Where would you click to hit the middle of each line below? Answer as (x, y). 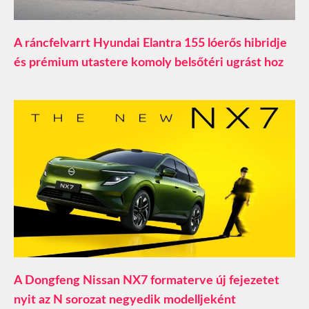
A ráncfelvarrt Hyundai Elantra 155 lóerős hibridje (150, 44)
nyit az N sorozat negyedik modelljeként (125, 300)
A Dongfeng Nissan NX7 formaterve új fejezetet (147, 280)
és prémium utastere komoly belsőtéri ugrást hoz (149, 63)
